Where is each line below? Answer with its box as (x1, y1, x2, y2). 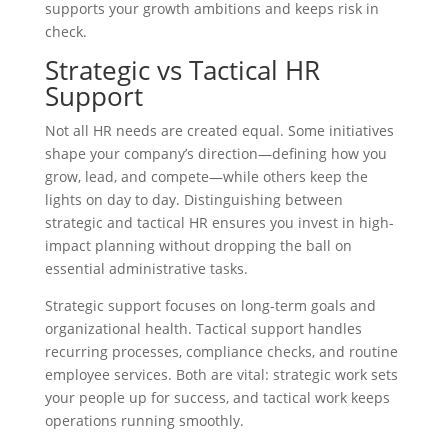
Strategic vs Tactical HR (44, 52, 320, 88)
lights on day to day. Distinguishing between (44, 190, 343, 209)
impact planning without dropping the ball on (44, 236, 352, 255)
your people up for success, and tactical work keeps (44, 388, 390, 407)
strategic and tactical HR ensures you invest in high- (44, 213, 394, 232)
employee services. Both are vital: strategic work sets (44, 365, 398, 384)
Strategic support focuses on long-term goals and (44, 296, 376, 315)
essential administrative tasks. (44, 259, 248, 278)
